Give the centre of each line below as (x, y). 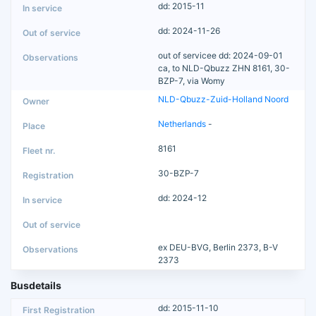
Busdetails (36, 285)
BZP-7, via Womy (192, 80)
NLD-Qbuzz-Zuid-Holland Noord (223, 99)
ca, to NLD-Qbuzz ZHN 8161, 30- (224, 68)
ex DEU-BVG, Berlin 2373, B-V (218, 247)
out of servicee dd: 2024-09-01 (220, 55)
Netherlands (182, 123)
